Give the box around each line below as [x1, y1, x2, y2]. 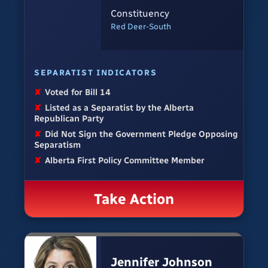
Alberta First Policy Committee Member [45, 155, 205, 166]
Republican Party [34, 113, 103, 124]
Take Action [94, 190, 174, 208]
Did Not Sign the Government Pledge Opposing [45, 129, 239, 140]
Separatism [34, 139, 81, 151]
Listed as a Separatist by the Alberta [45, 102, 194, 114]
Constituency [111, 7, 169, 19]
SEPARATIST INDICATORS [34, 68, 157, 78]
